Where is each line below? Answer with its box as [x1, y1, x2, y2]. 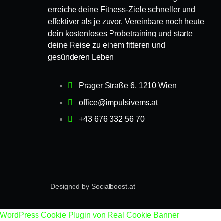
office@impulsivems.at [79, 98, 158, 107]
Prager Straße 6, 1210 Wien [79, 81, 177, 90]
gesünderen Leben [48, 52, 114, 61]
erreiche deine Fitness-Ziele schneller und [48, 5, 195, 14]
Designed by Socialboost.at [50, 183, 135, 191]
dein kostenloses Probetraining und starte [48, 29, 193, 37]
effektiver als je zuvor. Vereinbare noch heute [48, 17, 204, 26]
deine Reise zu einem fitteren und [48, 40, 165, 49]
